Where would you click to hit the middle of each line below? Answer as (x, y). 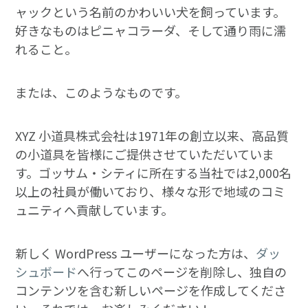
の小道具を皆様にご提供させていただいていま (145, 154)
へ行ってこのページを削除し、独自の (182, 271)
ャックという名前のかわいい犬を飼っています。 (151, 11)
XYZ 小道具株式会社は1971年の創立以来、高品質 (152, 135)
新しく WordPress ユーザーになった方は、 (136, 253)
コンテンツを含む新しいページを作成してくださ (151, 290)
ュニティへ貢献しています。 (95, 209)
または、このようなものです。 (101, 92)
